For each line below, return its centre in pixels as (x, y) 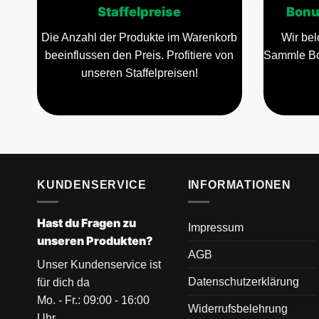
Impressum (215, 228)
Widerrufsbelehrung (237, 309)
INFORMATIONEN (240, 184)
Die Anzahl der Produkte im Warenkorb (140, 38)
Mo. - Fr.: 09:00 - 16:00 (93, 300)
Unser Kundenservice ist (99, 265)
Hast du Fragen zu (87, 223)
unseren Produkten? (95, 241)
